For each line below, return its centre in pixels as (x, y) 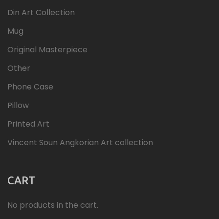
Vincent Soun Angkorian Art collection (80, 142)
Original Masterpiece (47, 49)
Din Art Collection (41, 12)
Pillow (18, 105)
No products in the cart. (53, 205)
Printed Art (28, 124)
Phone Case (30, 87)
